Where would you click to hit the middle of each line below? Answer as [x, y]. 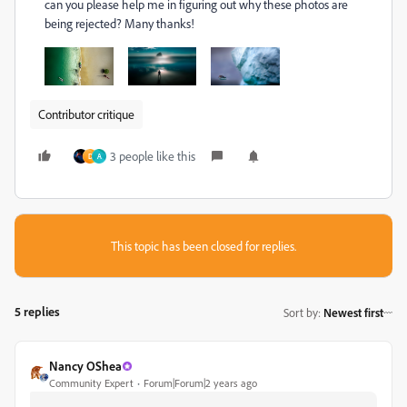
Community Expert [91, 383]
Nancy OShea [85, 366]
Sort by [301, 312]
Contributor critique [86, 114]
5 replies [37, 312]
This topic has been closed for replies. [203, 246]
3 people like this [153, 156]
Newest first [353, 312]
